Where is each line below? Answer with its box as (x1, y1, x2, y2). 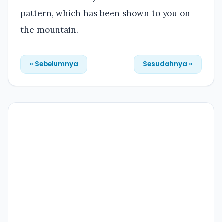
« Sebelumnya (29, 59, 78, 69)
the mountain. (20, 24, 78, 35)
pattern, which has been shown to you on (20, 7, 190, 19)
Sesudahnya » (143, 59, 193, 69)
